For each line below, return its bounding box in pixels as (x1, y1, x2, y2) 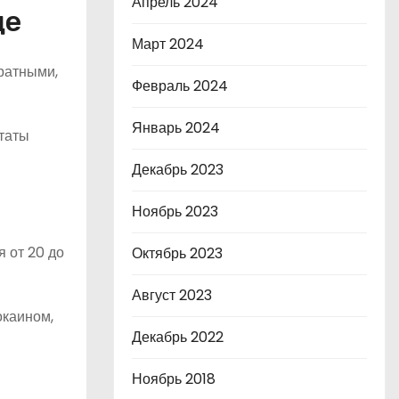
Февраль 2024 (132, 76, 228, 96)
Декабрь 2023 (132, 159, 224, 180)
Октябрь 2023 (132, 243, 223, 264)
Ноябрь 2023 (132, 201, 218, 222)
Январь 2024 (132, 118, 220, 138)
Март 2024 (132, 34, 204, 54)
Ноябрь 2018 (132, 369, 216, 389)
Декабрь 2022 (132, 327, 224, 347)
